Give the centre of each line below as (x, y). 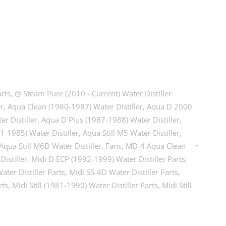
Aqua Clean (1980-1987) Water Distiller (75, 106)
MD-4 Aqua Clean (156, 146)
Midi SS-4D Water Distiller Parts (124, 172)
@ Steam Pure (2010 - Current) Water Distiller (93, 93)
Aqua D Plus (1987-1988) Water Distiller (111, 120)
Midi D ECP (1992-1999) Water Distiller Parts (108, 159)
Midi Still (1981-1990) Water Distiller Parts (85, 185)
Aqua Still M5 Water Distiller (131, 133)
